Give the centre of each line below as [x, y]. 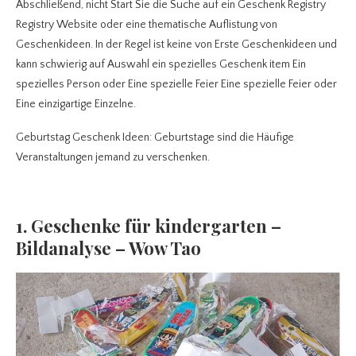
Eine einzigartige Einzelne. [76, 104]
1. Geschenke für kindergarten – [149, 226]
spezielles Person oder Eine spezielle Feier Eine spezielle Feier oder [176, 85]
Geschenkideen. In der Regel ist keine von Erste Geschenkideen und [176, 45]
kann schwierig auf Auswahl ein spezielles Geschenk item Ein [161, 65]
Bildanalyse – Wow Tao [108, 248]
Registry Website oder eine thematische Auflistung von [147, 25]
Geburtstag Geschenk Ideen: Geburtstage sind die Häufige [155, 138]
